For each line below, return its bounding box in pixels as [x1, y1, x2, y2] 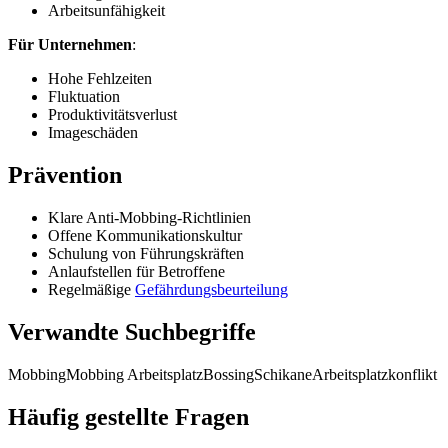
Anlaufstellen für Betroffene [48, 263, 225, 281]
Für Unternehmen [8, 36, 132, 54]
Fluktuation [48, 88, 120, 106]
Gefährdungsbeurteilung [135, 281, 288, 299]
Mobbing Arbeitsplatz [66, 365, 203, 383]
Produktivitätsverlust [48, 106, 177, 124]
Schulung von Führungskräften [48, 245, 244, 263]
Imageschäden [48, 124, 138, 142]
